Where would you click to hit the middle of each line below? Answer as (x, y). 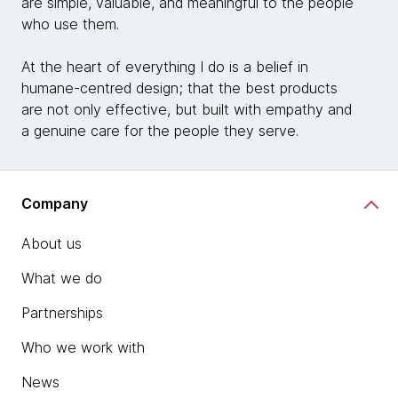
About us (52, 243)
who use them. (70, 24)
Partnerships (62, 313)
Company (55, 203)
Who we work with (83, 347)
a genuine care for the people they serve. (160, 131)
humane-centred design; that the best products (179, 88)
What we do (62, 278)
